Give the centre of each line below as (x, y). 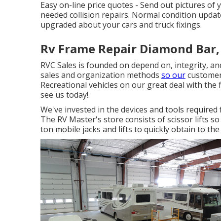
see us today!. (65, 95)
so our (173, 75)
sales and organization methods (101, 75)
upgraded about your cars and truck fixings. (121, 25)
